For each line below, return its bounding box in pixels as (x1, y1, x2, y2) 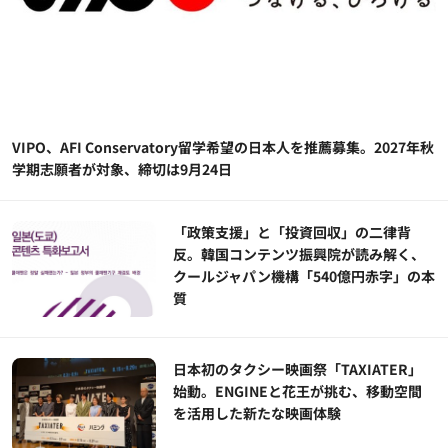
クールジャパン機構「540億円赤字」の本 (173, 265, 436, 286)
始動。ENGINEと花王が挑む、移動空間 (173, 380, 423, 401)
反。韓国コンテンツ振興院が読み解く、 (173, 243, 426, 264)
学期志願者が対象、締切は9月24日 (12, 158, 232, 179)
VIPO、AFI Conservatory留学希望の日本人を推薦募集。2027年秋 (12, 136, 434, 157)
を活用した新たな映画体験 (173, 402, 342, 423)
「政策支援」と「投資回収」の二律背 (173, 221, 412, 242)
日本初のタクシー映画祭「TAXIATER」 (173, 358, 423, 379)
